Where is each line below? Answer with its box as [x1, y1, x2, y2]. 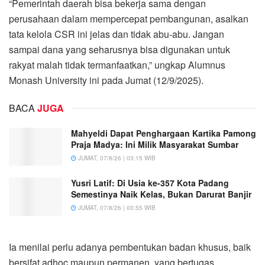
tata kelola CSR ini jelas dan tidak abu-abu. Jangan [9, 27, 224, 41]
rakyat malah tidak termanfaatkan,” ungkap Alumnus [9, 57, 225, 72]
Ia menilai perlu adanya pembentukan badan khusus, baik [9, 240, 251, 254]
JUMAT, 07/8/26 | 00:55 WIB [76, 203, 156, 212]
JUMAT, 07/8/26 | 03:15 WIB [76, 153, 156, 162]
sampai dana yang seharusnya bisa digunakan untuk [9, 42, 230, 56]
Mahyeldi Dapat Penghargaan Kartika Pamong [71, 127, 256, 139]
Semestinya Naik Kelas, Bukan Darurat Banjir [71, 188, 251, 201]
